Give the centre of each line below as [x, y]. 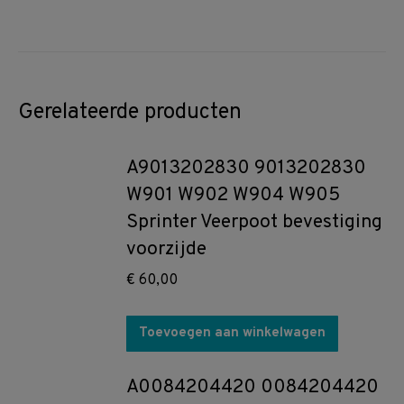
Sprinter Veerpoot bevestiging [254, 222]
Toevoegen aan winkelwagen [232, 333]
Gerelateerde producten [130, 113]
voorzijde [166, 249]
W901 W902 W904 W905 [233, 195]
